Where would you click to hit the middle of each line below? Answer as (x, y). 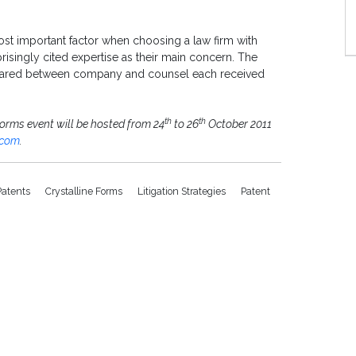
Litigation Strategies (183, 192)
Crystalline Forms (85, 192)
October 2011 (239, 124)
